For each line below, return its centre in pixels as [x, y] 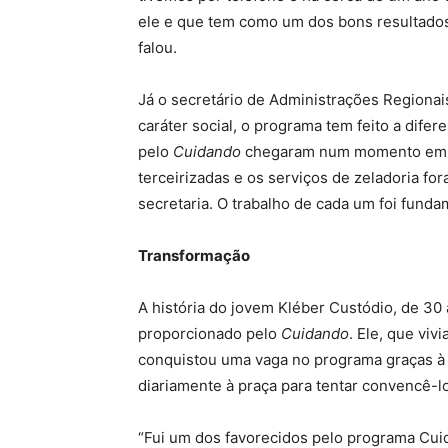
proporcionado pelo [209, 333]
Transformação [194, 255]
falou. [157, 47]
